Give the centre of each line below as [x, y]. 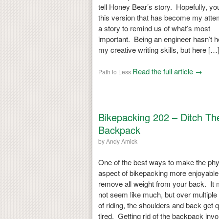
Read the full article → [167, 71]
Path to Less [114, 71]
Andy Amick [121, 141]
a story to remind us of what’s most [154, 28]
